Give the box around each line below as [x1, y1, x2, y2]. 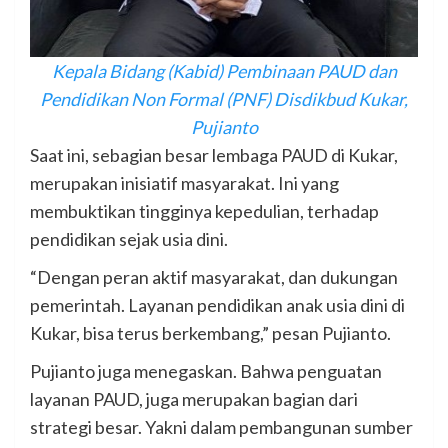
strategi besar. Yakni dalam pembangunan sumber [30, 415, 413, 438]
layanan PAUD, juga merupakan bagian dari [30, 387, 358, 410]
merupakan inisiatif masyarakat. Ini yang [30, 171, 339, 194]
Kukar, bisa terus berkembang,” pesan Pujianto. [30, 321, 391, 344]
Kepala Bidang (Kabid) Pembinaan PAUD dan [51, 59, 397, 82]
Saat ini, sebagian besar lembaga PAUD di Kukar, [30, 143, 398, 166]
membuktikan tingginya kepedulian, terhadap [30, 199, 379, 222]
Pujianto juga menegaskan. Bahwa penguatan [30, 359, 382, 382]
